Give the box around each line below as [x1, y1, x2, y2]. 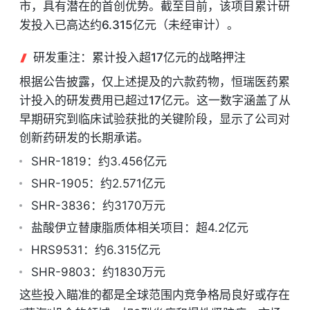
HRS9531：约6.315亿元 [31, 243, 161, 257]
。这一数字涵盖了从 [185, 93, 291, 107]
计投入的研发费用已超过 [19, 93, 149, 107]
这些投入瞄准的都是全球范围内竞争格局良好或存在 [19, 288, 290, 302]
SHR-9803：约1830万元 [31, 265, 165, 279]
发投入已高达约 [19, 18, 102, 32]
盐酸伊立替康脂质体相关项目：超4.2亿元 [31, 221, 248, 235]
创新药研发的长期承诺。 [19, 131, 149, 145]
